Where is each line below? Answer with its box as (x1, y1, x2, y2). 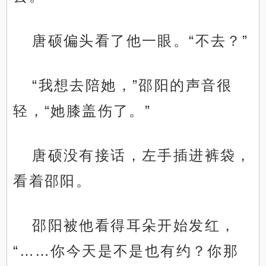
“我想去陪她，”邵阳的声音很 (32, 77, 233, 94)
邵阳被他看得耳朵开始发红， (32, 217, 236, 234)
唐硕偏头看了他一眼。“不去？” (32, 33, 249, 49)
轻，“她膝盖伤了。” (13, 103, 151, 119)
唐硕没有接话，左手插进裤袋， (32, 147, 252, 164)
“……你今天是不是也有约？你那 (13, 243, 239, 259)
